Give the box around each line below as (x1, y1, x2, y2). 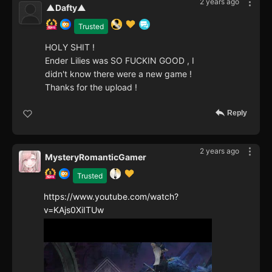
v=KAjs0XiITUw (44, 204, 104, 215)
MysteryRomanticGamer (45, 151, 146, 162)
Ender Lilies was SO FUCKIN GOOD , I (45, 55, 194, 66)
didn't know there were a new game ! (45, 68, 192, 79)
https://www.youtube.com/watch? (44, 191, 178, 202)
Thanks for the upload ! (45, 81, 137, 92)
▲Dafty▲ (46, 2, 86, 13)
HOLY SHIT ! (45, 41, 95, 52)
